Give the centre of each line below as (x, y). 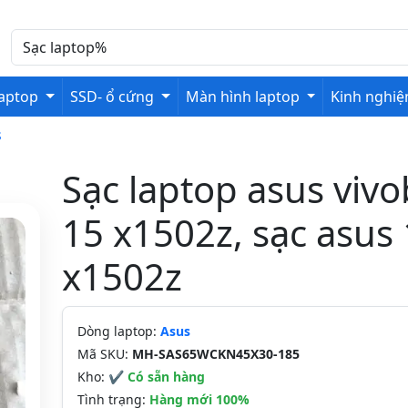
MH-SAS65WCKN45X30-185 (216, 354)
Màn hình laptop (244, 97)
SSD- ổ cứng (114, 97)
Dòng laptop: (119, 331)
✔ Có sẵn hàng (157, 377)
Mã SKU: (105, 354)
